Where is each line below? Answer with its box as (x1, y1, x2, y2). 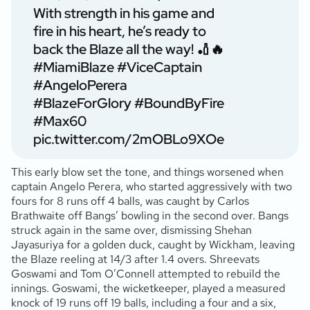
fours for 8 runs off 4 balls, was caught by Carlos (11, 193, 249, 208)
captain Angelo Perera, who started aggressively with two (11, 179, 292, 194)
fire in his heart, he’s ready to (33, 21, 206, 40)
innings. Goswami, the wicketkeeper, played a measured (11, 280, 285, 295)
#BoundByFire (134, 93, 224, 112)
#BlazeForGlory (33, 93, 131, 112)
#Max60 (33, 111, 86, 130)
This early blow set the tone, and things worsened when (11, 164, 284, 179)
